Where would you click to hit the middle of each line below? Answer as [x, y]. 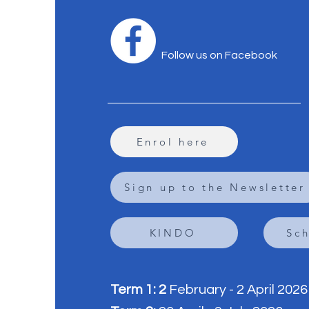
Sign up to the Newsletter [215, 187]
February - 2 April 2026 [237, 290]
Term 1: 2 [138, 290]
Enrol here [173, 142]
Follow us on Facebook [219, 55]
